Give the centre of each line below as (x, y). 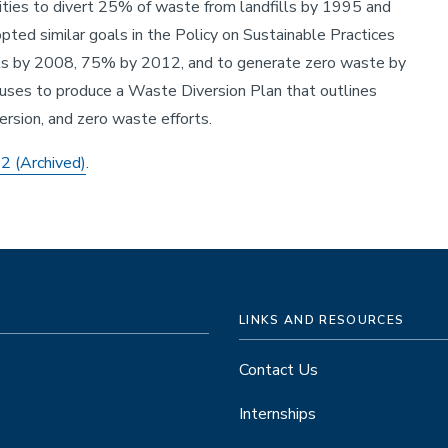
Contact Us (278, 369)
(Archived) (50, 162)
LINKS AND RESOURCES (322, 319)
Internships (277, 413)
